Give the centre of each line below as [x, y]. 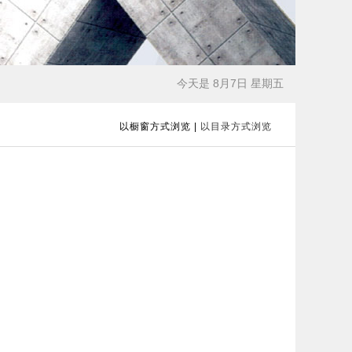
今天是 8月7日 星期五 [230, 83]
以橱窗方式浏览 [155, 126]
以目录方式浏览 [236, 126]
